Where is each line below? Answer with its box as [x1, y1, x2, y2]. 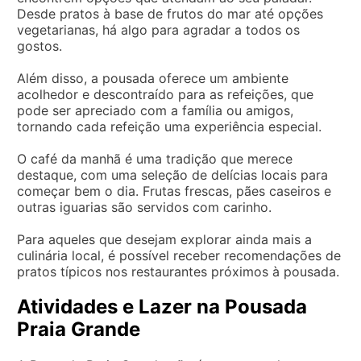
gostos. [17, 37, 62, 54]
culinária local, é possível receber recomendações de [17, 247, 341, 263]
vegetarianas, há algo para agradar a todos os [17, 21, 300, 38]
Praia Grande [17, 317, 140, 341]
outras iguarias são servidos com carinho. [17, 198, 272, 215]
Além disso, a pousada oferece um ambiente [17, 69, 288, 86]
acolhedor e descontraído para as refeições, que [17, 85, 313, 102]
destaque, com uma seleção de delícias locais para [17, 166, 328, 183]
